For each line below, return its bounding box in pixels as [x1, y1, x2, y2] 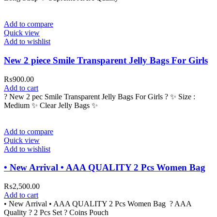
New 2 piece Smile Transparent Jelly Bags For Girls [4, 55, 208, 65]
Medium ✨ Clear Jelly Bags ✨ [4, 101, 98, 109]
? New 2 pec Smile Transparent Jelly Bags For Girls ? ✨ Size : [4, 92, 195, 101]
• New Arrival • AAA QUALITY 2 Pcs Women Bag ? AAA [4, 200, 191, 208]
